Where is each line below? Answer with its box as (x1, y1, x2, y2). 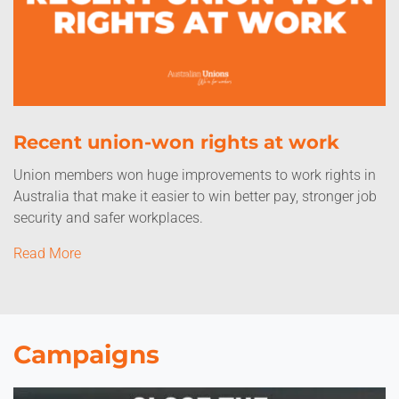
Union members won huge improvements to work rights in (13, 167, 376, 183)
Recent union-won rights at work (13, 131, 339, 153)
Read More (13, 245, 81, 262)
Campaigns (13, 339, 159, 370)
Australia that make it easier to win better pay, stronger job (13, 188, 377, 205)
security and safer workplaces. (13, 209, 203, 226)
